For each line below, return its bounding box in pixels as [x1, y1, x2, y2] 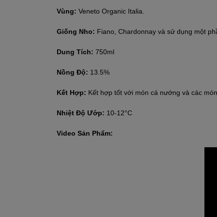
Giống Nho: [57, 27, 97, 35]
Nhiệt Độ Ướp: [57, 108, 107, 117]
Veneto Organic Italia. [78, 7, 144, 15]
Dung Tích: [57, 47, 95, 56]
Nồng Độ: [57, 68, 90, 76]
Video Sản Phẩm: [57, 129, 113, 137]
